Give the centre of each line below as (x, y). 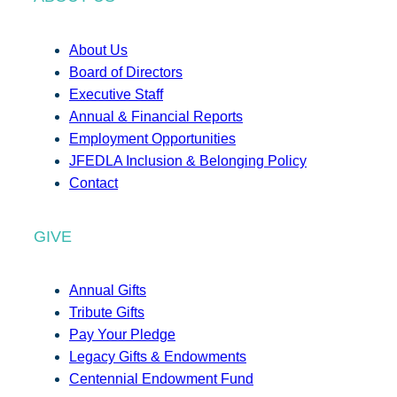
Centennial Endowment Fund (161, 378)
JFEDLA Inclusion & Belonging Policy (188, 160)
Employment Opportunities (152, 138)
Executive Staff (116, 94)
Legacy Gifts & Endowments (158, 356)
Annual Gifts (108, 290)
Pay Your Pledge (122, 334)
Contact (93, 183)
